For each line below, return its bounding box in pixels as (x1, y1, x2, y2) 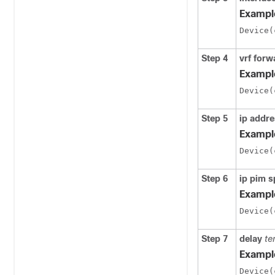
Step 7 (201, 234, 228, 244)
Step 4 (201, 53, 228, 63)
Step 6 (201, 174, 228, 184)
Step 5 (201, 114, 228, 123)
